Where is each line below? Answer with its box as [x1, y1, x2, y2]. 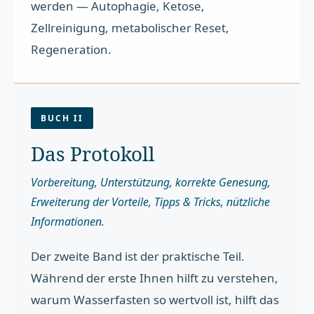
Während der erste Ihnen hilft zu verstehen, [31, 269, 279, 286]
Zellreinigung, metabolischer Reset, [31, 19, 230, 36]
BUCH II [41, 111, 84, 124]
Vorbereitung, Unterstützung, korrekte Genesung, [31, 174, 271, 190]
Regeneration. [31, 41, 112, 57]
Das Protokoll [31, 139, 156, 167]
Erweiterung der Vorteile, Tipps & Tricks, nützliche [31, 193, 271, 210]
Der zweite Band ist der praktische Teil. [31, 247, 245, 264]
